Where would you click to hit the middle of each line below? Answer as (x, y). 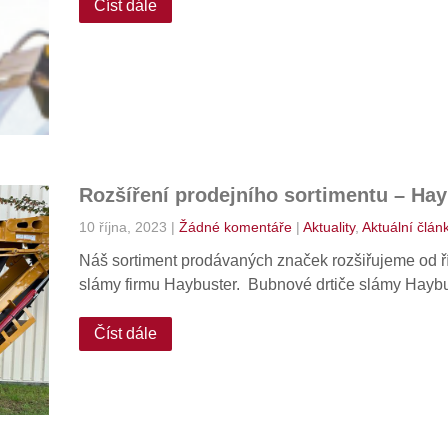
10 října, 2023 (122, 227)
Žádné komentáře (235, 227)
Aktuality (328, 227)
